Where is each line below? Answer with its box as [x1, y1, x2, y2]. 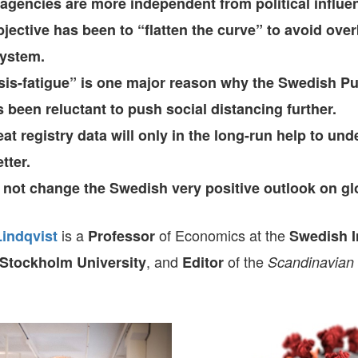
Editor [182, 252, 224, 272]
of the [224, 251, 268, 272]
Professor [88, 225, 155, 246]
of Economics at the [155, 225, 289, 245]
